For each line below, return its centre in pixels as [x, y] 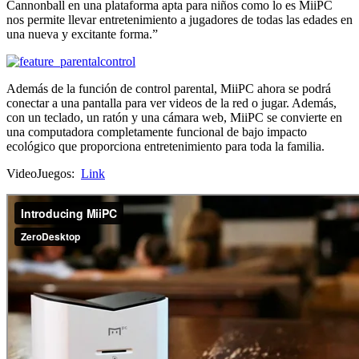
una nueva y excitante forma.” [82, 34]
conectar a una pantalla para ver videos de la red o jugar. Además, [171, 103]
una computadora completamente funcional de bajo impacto [157, 131]
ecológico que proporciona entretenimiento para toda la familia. [165, 146]
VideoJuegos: [44, 173]
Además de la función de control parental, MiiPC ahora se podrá [169, 88]
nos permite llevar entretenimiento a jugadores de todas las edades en [179, 19]
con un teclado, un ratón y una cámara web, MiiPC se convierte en [174, 117]
